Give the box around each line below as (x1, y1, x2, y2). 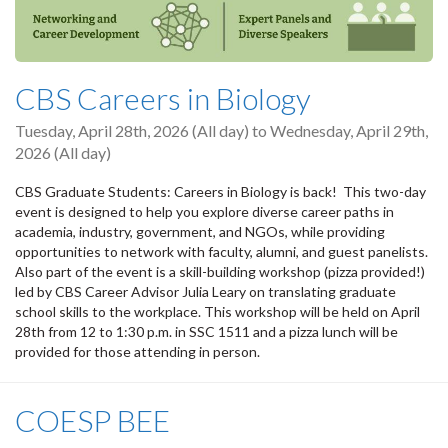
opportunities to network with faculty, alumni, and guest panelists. (15, 243, 428, 261)
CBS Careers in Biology (15, 79, 311, 116)
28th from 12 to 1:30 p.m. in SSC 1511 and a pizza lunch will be (15, 323, 398, 341)
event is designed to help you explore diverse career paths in (15, 203, 394, 221)
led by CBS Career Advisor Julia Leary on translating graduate (15, 283, 396, 301)
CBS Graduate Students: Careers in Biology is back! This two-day (15, 183, 426, 201)
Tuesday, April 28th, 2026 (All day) (15, 120, 249, 140)
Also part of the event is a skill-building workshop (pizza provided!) (15, 263, 425, 281)
